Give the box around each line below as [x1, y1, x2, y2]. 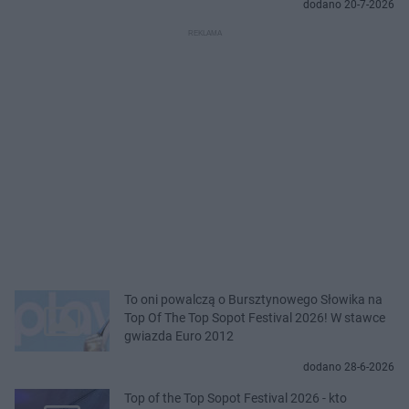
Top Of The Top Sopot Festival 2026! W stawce [124, 309, 385, 325]
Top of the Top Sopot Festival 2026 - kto [124, 390, 347, 405]
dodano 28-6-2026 [303, 360, 394, 373]
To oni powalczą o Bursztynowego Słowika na [124, 291, 383, 307]
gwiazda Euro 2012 [124, 328, 234, 343]
